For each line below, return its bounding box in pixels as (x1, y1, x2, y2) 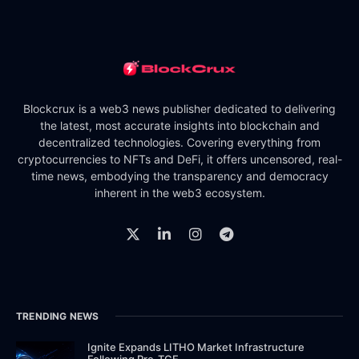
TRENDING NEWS (16, 309, 99, 322)
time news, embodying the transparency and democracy (30, 168, 329, 183)
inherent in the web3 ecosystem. (94, 185, 265, 200)
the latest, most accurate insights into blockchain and (39, 118, 320, 132)
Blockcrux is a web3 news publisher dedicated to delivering (23, 101, 336, 115)
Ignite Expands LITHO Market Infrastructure (87, 340, 305, 353)
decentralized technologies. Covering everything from (38, 135, 321, 149)
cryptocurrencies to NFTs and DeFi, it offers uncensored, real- (17, 151, 342, 166)
